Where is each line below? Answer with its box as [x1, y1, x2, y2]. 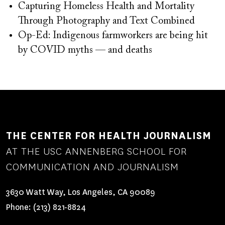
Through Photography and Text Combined [18, 16, 195, 26]
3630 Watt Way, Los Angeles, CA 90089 [6, 186, 155, 197]
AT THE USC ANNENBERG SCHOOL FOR [6, 144, 187, 158]
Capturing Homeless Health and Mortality [18, 1, 194, 12]
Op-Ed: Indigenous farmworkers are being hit [18, 30, 208, 41]
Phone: [6, 202, 33, 213]
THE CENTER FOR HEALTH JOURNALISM [6, 129, 211, 143]
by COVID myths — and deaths [18, 45, 152, 55]
